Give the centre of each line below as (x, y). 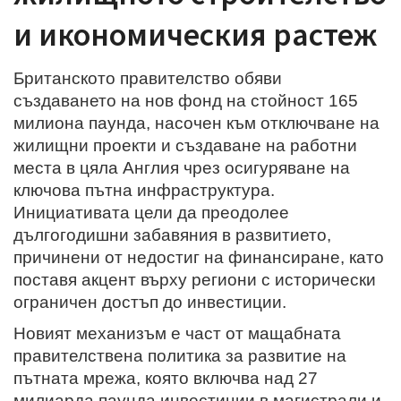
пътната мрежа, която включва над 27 (166, 378)
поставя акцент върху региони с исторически (195, 279)
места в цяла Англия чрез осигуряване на (182, 167)
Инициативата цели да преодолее (151, 212)
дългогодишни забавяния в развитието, (172, 235)
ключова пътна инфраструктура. (144, 190)
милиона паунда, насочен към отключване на (196, 123)
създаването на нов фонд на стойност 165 (186, 100)
